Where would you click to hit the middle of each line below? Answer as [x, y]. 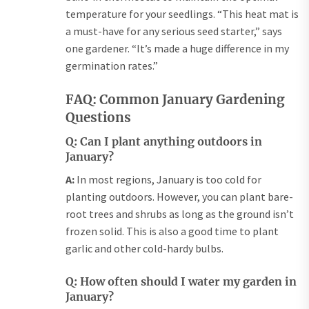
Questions [98, 118]
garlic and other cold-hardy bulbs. [144, 249]
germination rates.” [112, 66]
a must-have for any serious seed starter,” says [174, 31]
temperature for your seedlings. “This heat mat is [182, 14]
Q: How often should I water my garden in [181, 282]
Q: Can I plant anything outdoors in [164, 142]
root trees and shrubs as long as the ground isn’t [180, 214]
